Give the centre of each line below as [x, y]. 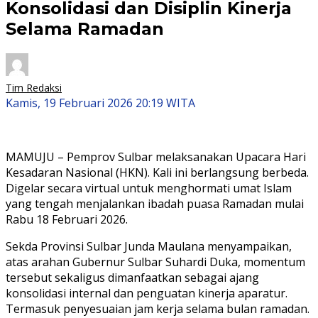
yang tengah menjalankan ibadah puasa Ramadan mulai [155, 203]
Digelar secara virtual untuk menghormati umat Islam [149, 188]
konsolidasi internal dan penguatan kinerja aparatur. [147, 293]
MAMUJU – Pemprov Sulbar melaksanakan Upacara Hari [156, 157]
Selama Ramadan [85, 28]
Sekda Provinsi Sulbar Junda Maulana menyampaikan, [149, 246]
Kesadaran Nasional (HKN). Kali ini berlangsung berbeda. [157, 172]
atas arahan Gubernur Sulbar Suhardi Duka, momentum [155, 262]
